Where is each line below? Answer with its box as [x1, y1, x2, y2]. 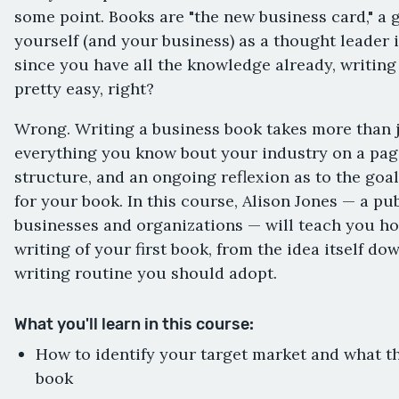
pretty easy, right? [14, 77, 154, 99]
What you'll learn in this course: [14, 313, 254, 334]
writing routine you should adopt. [14, 262, 277, 283]
